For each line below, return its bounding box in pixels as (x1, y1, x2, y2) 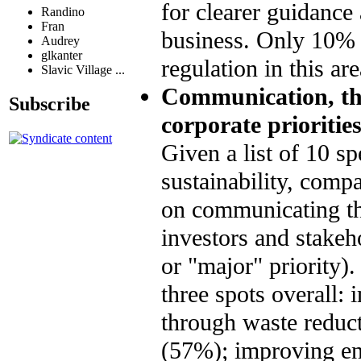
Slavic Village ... (41, 63, 125, 77)
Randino (41, 5, 85, 19)
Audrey (41, 34, 80, 48)
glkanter (41, 48, 82, 63)
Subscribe (9, 93, 90, 114)
